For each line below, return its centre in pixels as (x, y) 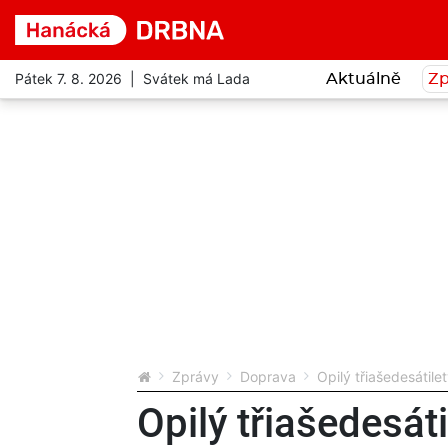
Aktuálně (363, 78)
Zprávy (195, 376)
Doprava (268, 376)
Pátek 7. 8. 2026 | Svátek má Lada (132, 79)
